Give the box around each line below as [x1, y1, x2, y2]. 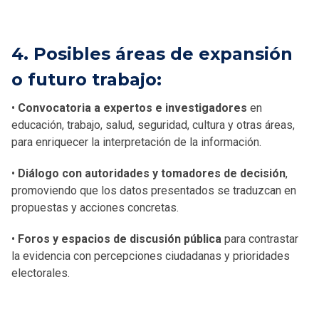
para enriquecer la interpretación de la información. [11, 135, 261, 149]
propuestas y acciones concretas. [11, 200, 179, 214]
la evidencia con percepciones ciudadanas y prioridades [11, 249, 290, 263]
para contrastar [221, 231, 298, 246]
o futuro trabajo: [11, 68, 162, 90]
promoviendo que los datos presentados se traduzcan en [11, 183, 296, 197]
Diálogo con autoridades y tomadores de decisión [18, 166, 286, 180]
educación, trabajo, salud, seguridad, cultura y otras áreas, [11, 117, 295, 132]
